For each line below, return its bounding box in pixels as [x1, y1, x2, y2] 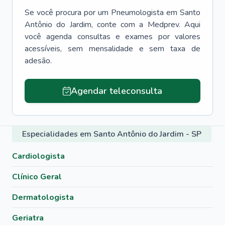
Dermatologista [12, 192, 74, 203]
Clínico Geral [12, 171, 62, 182]
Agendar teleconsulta [70, 85, 162, 97]
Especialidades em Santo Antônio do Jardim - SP [22, 129, 201, 140]
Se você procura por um [25, 7, 108, 18]
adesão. [25, 55, 52, 66]
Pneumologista [111, 7, 164, 18]
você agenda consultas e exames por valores [25, 31, 200, 42]
